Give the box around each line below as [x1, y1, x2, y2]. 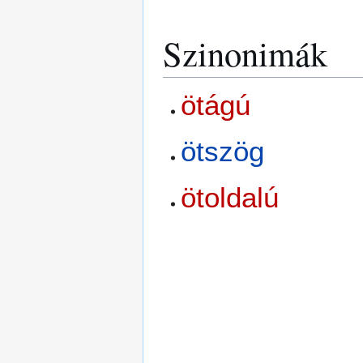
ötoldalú [181, 181, 280, 214]
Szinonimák [163, 30, 327, 77]
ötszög [181, 135, 265, 168]
